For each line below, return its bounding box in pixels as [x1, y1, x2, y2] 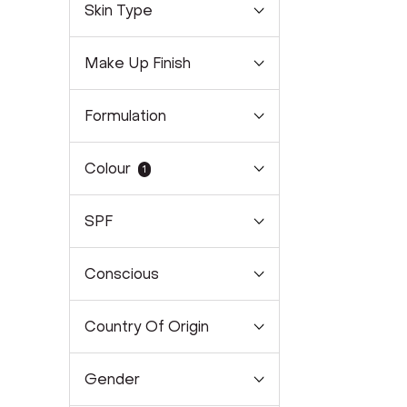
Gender [84, 370, 140, 389]
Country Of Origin [84, 317, 209, 336]
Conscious [84, 264, 159, 283]
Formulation [84, 106, 166, 125]
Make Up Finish [84, 54, 191, 73]
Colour [84, 159, 131, 178]
